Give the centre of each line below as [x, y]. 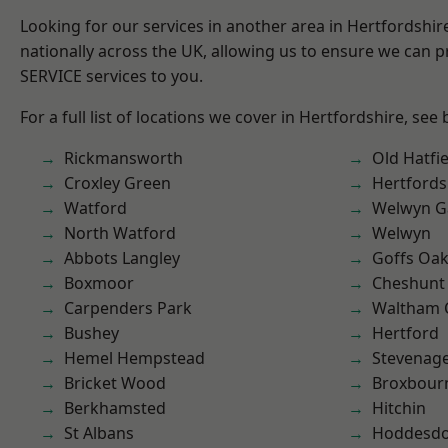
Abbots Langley [122, 258]
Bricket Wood [115, 383]
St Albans [99, 433]
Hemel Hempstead [134, 358]
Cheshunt [408, 283]
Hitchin [399, 408]
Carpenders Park [128, 308]
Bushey [91, 333]
